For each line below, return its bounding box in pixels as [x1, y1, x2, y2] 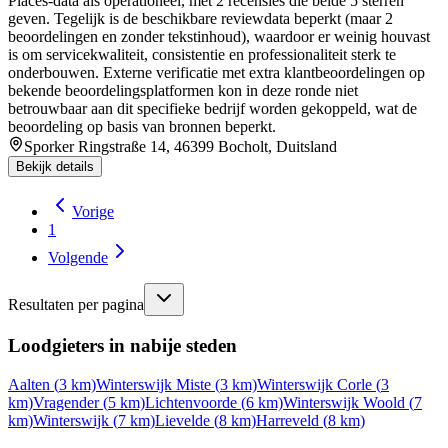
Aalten [8, 375, 50, 393]
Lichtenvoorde [145, 393, 237, 411]
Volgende [48, 249, 108, 267]
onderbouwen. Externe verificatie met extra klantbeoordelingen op [8, 64, 425, 82]
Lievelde [155, 411, 210, 429]
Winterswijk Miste [96, 375, 211, 393]
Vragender [33, 393, 99, 411]
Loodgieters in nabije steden [8, 335, 237, 356]
